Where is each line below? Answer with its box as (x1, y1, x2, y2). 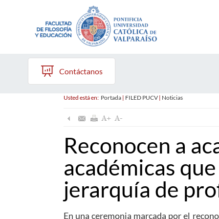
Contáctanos (59, 66, 103, 76)
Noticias (161, 94, 183, 101)
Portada (100, 94, 121, 101)
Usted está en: (63, 94, 101, 101)
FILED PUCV (125, 94, 158, 101)
